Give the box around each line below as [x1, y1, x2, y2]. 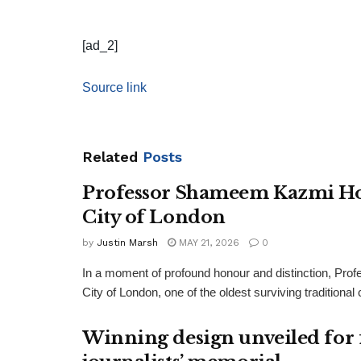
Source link [82, 80, 147, 94]
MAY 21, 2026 [176, 236, 239, 248]
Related [82, 147, 138, 165]
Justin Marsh [97, 236, 158, 248]
